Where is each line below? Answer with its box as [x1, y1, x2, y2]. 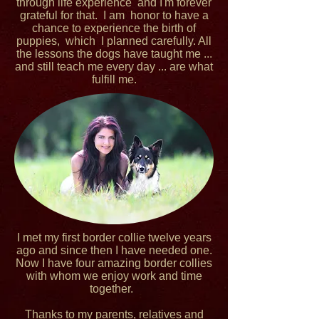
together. [89, 283, 139, 295]
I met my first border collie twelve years [16, 231, 211, 244]
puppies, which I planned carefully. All [16, 35, 211, 47]
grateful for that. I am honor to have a [19, 9, 209, 21]
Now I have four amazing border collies [16, 257, 212, 269]
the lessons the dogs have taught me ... [16, 48, 212, 60]
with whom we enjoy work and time [26, 270, 202, 282]
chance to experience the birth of [32, 22, 196, 34]
